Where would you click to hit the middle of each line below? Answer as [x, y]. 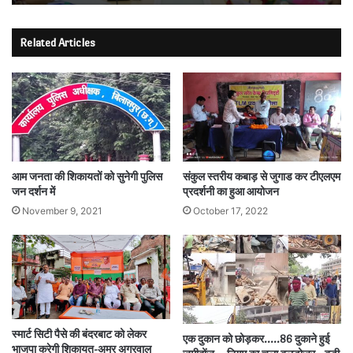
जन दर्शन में [33, 191]
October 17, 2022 [230, 210]
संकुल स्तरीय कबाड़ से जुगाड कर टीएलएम [262, 176]
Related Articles [58, 42]
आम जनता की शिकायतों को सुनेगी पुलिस [87, 176]
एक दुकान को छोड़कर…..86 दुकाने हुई [256, 340]
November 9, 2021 [62, 210]
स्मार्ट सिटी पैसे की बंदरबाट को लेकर [79, 335]
